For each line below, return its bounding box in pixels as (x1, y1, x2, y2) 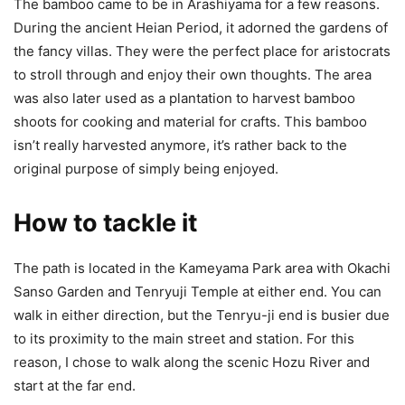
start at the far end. (14, 377, 136, 395)
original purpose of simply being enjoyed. (14, 160, 282, 178)
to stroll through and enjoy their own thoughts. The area (14, 66, 372, 84)
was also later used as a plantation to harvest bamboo (14, 89, 355, 108)
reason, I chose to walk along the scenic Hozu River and (14, 353, 370, 372)
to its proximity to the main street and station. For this (14, 330, 354, 348)
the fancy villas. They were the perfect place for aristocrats (14, 42, 391, 61)
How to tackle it (14, 208, 197, 239)
